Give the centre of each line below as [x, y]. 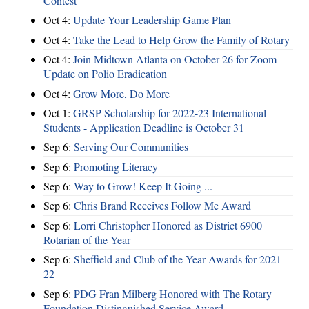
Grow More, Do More [121, 93]
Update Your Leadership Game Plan [152, 20]
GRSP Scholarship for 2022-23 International [170, 112]
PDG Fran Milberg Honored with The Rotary [173, 293]
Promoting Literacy [116, 166]
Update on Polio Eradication [105, 74]
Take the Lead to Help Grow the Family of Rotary [181, 39]
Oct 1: [58, 112]
